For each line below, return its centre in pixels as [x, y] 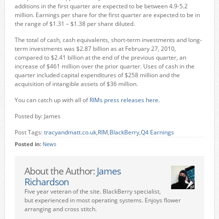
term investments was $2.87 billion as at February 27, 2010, [95, 49]
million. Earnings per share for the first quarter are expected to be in [107, 15]
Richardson [46, 182]
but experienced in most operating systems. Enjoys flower [102, 200]
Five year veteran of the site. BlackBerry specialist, [92, 191]
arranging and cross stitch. [60, 209]
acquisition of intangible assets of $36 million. [76, 84]
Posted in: [28, 144]
